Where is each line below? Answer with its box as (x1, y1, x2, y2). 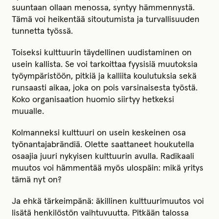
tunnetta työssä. (12, 27, 73, 36)
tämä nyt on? (12, 175, 62, 185)
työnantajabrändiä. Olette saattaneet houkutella (12, 140, 194, 150)
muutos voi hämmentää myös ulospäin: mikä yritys (12, 164, 203, 173)
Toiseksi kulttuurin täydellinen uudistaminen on (12, 48, 192, 58)
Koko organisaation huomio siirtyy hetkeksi (12, 95, 174, 105)
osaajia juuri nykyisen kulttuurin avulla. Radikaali (12, 152, 194, 161)
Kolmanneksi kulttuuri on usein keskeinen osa (12, 129, 186, 138)
